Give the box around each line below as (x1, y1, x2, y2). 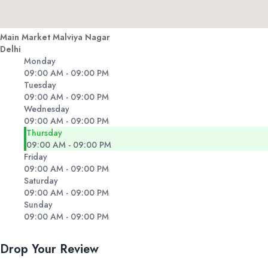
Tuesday (24, 79, 56, 92)
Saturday (24, 175, 58, 187)
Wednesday (24, 103, 69, 115)
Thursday (26, 127, 62, 139)
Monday (24, 55, 56, 68)
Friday (24, 151, 47, 163)
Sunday (24, 199, 53, 211)
